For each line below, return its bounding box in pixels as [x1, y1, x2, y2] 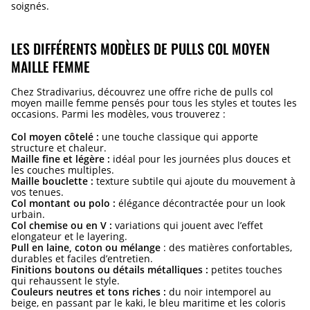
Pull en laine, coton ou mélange [11, 241, 161, 255]
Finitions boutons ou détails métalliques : [11, 263, 208, 277]
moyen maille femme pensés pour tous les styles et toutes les [11, 96, 297, 110]
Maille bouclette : [11, 174, 93, 188]
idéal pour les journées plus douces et [110, 152, 291, 166]
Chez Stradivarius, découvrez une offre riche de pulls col [11, 85, 273, 99]
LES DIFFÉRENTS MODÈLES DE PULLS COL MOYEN [11, 38, 270, 60]
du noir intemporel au [166, 285, 271, 299]
